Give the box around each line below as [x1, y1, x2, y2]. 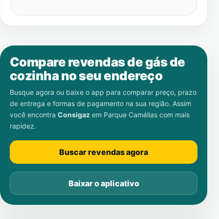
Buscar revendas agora [59, 147, 148, 157]
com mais [157, 110, 190, 119]
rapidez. [10, 122, 36, 130]
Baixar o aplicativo [68, 178, 139, 188]
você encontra [10, 110, 58, 119]
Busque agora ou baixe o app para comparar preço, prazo [10, 88, 197, 96]
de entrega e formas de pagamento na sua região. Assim [10, 99, 191, 108]
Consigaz [58, 110, 90, 119]
